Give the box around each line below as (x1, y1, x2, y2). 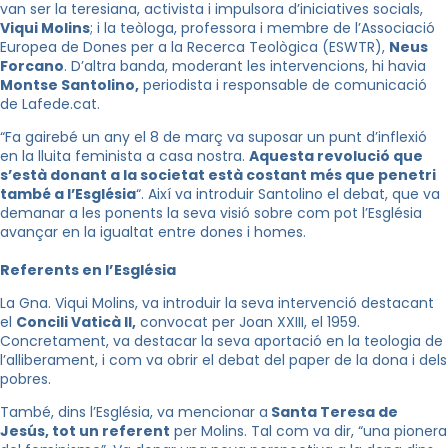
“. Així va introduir (136, 184, 258, 205)
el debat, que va (323, 184, 440, 205)
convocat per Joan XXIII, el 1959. (136, 312, 360, 333)
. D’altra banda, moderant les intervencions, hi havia (64, 56, 426, 77)
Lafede (22, 94, 70, 115)
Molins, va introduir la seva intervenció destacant (88, 293, 434, 314)
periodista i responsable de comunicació (139, 75, 427, 96)
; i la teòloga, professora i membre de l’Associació (90, 18, 435, 39)
